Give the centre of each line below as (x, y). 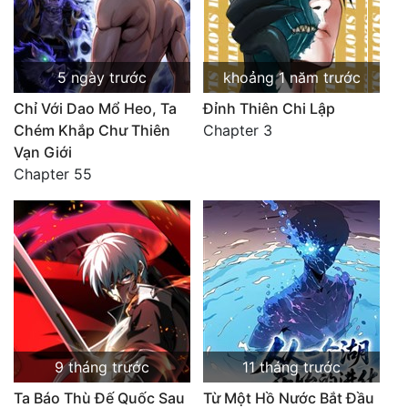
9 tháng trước (102, 367)
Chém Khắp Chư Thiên (92, 130)
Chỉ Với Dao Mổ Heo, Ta (95, 108)
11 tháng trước (291, 367)
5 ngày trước (102, 77)
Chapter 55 (53, 174)
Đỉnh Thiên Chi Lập (269, 108)
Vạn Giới (43, 152)
